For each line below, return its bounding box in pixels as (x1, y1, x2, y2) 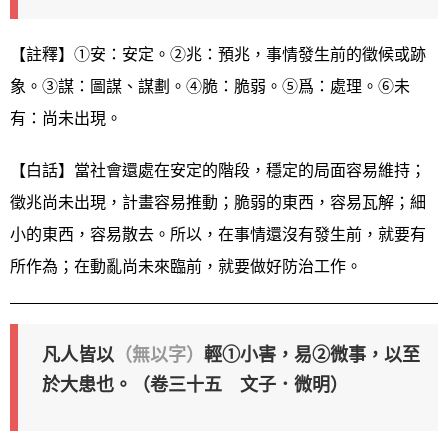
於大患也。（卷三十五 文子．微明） (42, 371, 348, 397)
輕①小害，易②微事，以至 (204, 341, 420, 367)
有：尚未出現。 (10, 108, 122, 128)
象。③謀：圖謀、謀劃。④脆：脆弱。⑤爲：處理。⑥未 (10, 76, 410, 96)
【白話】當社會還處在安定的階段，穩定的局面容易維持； (10, 160, 426, 180)
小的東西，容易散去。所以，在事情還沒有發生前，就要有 (10, 224, 426, 244)
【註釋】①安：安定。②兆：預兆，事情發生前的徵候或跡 (10, 44, 426, 64)
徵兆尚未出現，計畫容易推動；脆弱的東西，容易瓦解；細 (10, 192, 426, 212)
